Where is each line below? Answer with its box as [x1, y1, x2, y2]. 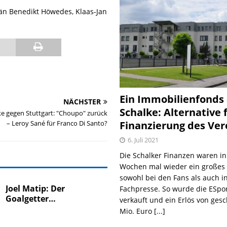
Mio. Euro [120, 206, 155, 216]
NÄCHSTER [63, 97, 101, 106]
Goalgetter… [6, 193, 56, 204]
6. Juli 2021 [128, 135, 159, 144]
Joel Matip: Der [6, 183, 65, 194]
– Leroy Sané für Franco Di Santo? [7, 119, 108, 128]
